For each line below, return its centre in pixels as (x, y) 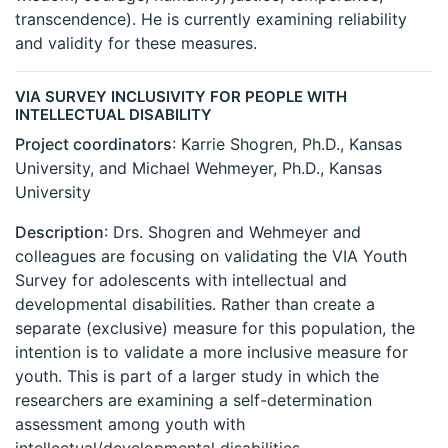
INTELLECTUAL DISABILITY (113, 115)
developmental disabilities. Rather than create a (195, 304)
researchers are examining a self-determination (193, 400)
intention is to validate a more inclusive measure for (211, 352)
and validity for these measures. (136, 43)
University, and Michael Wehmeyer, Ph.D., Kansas (198, 168)
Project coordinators (93, 144)
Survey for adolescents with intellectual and (181, 280)
